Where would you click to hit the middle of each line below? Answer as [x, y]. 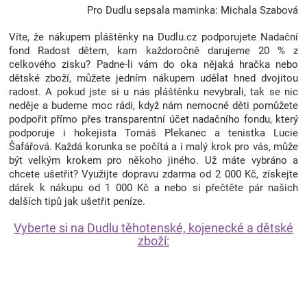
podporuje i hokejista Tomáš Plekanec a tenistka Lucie [153, 133]
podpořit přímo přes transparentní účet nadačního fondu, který [153, 119]
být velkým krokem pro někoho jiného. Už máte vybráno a [153, 160]
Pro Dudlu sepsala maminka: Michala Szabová [193, 10]
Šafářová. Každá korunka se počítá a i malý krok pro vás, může [153, 146]
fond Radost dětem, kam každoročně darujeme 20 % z [153, 50]
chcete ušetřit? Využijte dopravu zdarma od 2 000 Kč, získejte [153, 174]
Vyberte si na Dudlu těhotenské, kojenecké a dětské [153, 228]
